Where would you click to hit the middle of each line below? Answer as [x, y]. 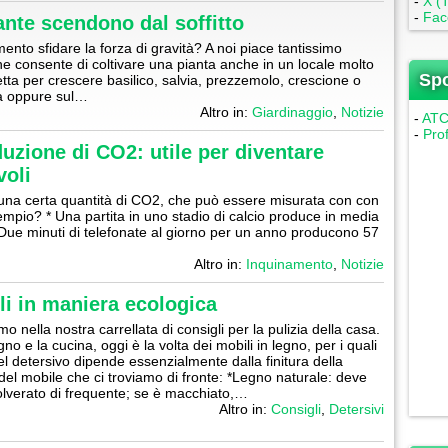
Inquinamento [289, 264]
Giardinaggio [292, 112]
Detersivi [356, 409]
